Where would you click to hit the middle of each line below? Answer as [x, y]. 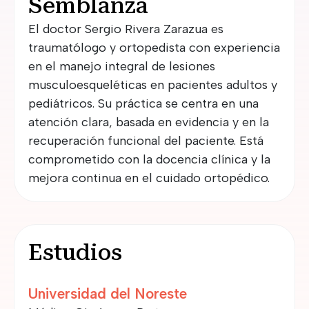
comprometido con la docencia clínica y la [149, 159]
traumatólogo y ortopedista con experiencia [154, 48]
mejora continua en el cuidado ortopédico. [149, 178]
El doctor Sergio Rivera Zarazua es [126, 29]
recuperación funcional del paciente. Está [146, 141]
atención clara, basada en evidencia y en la [149, 122]
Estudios [75, 252]
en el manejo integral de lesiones [122, 66]
